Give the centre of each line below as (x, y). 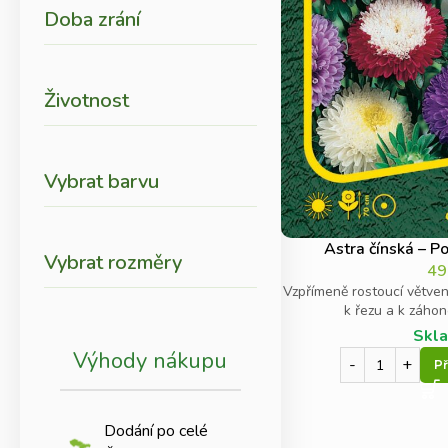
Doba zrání (92, 19)
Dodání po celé (156, 431)
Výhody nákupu (150, 361)
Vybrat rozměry (113, 262)
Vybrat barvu (101, 181)
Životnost (86, 100)
